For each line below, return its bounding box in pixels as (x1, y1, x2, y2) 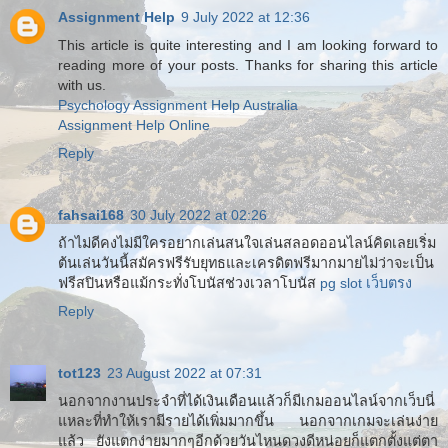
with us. (58, 76, 106, 93)
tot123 (58, 364, 101, 381)
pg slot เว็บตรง (320, 274, 412, 291)
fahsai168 (58, 206, 124, 223)
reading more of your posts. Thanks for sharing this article (58, 56, 438, 73)
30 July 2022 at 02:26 (130, 206, 267, 223)
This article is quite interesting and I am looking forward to (58, 36, 438, 53)
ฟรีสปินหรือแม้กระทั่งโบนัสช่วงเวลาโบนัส (58, 274, 320, 291)
